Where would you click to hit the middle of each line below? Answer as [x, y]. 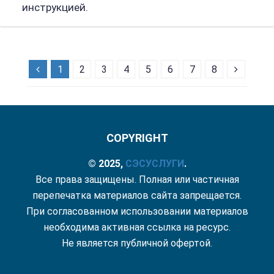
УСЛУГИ [165, 163]
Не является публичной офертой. [137, 243]
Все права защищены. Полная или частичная [137, 179]
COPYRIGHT [137, 138]
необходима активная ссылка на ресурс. [137, 227]
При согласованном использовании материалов [137, 211]
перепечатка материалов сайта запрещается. [137, 195]
